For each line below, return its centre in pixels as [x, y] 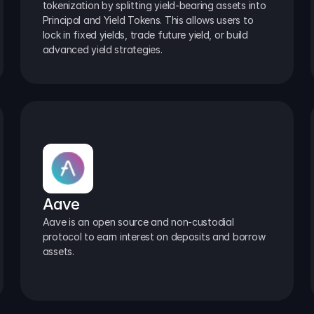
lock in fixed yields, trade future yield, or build [145, 34]
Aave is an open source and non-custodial [138, 221]
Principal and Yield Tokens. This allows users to [148, 20]
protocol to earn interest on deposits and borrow [154, 236]
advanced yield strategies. [102, 49]
